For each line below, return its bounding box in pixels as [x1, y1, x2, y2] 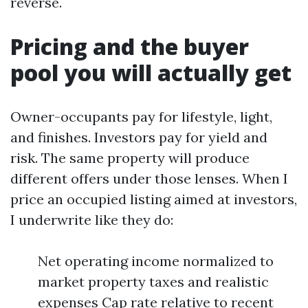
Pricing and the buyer [10, 32, 249, 61]
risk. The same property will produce [10, 149, 250, 166]
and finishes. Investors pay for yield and [10, 129, 267, 146]
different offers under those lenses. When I [10, 170, 288, 187]
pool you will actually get [10, 58, 291, 87]
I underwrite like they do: [10, 211, 173, 228]
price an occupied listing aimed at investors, [10, 190, 297, 208]
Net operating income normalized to [38, 252, 274, 269]
